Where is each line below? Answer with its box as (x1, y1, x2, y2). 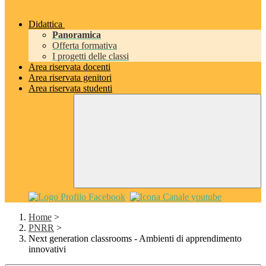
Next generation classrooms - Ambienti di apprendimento (28, 233, 242, 244)
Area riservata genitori (28, 72, 112, 83)
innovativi (28, 244, 66, 255)
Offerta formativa (52, 40, 117, 51)
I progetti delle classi (52, 51, 129, 62)
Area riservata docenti (28, 62, 110, 72)
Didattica (28, 19, 62, 30)
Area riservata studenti (28, 83, 112, 94)
